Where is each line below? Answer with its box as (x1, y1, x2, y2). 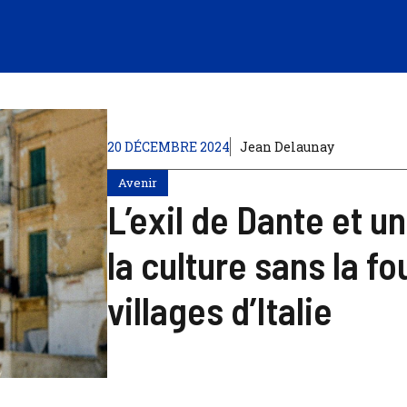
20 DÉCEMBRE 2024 (107, 137, 231, 155)
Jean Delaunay (240, 137, 335, 155)
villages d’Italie (107, 286, 333, 333)
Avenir (118, 174, 158, 191)
